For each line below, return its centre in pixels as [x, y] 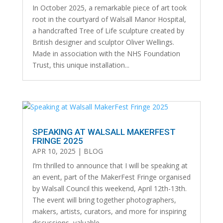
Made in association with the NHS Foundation [106, 54]
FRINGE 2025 [57, 141]
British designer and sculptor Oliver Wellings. [103, 42]
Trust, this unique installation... [81, 65]
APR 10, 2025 [54, 151]
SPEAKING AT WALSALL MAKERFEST [104, 132]
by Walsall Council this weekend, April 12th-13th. [109, 189]
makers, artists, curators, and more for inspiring [109, 212]
